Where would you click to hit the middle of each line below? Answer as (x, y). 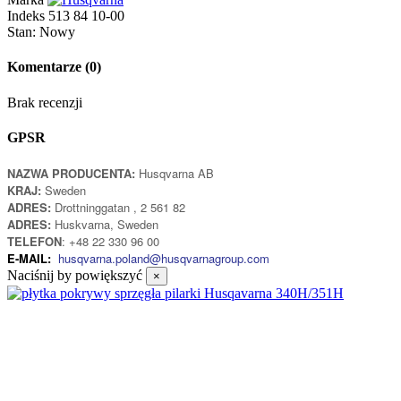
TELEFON (34, 242)
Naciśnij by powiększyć (75, 276)
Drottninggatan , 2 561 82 (120, 208)
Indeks (28, 15)
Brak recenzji (45, 102)
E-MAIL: (31, 259)
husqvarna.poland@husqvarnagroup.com (164, 259)
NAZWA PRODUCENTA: (71, 174)
